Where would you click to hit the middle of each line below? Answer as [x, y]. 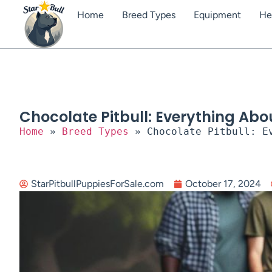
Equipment [217, 15]
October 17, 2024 [223, 184]
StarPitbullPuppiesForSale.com [97, 184]
